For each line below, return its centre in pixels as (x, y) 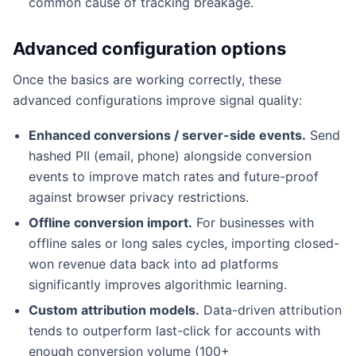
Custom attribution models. (114, 310)
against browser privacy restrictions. (139, 197)
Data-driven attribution (271, 310)
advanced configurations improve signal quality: (157, 100)
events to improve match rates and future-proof (174, 176)
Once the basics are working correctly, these (147, 79)
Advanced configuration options (149, 48)
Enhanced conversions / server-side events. (167, 135)
